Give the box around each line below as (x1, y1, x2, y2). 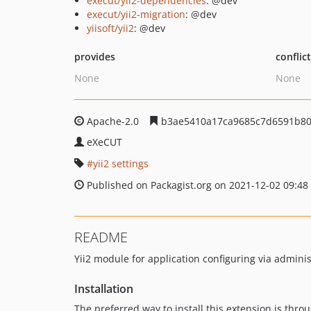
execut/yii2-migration (87, 8, 185, 21)
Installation (74, 281, 133, 296)
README (74, 228, 128, 246)
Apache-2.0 (84, 115, 142, 128)
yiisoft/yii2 (87, 22, 134, 35)
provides (74, 50, 115, 63)
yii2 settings (93, 157, 149, 170)
